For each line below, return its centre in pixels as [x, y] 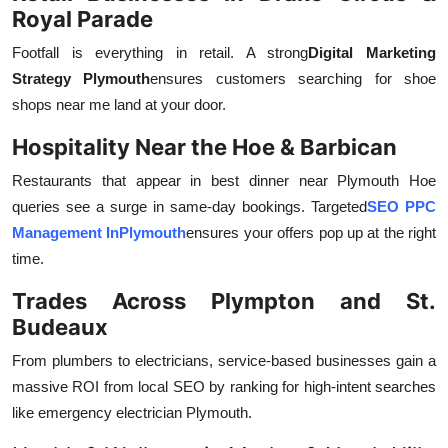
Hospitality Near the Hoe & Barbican [204, 147]
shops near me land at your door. [119, 105]
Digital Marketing [372, 53]
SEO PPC [401, 207]
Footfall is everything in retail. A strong [160, 53]
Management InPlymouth [99, 233]
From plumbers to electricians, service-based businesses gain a [224, 361]
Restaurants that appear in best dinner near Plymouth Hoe [224, 181]
